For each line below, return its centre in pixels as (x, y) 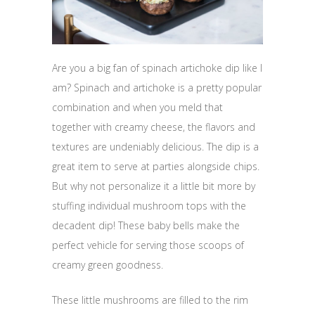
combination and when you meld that (137, 108)
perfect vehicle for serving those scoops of (148, 245)
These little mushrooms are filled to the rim (150, 300)
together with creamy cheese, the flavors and (154, 127)
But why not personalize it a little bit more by (154, 186)
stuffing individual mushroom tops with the (149, 206)
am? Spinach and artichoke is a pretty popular (157, 88)
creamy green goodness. (108, 265)
